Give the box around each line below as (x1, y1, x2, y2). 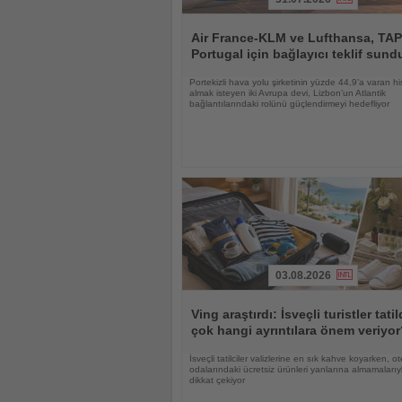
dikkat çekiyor (189, 375, 245, 386)
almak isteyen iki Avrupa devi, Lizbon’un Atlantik (189, 87, 386, 98)
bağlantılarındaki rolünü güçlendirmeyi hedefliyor (189, 98, 389, 109)
